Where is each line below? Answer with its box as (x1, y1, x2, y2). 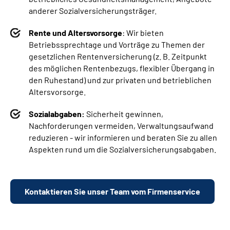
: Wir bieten (122, 28, 164, 38)
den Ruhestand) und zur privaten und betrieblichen (29, 75, 212, 85)
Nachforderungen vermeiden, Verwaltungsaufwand (29, 121, 214, 131)
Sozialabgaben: (29, 109, 86, 119)
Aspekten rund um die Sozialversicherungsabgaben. (29, 144, 216, 155)
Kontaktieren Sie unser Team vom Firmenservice (25, 186, 200, 197)
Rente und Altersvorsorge (29, 28, 122, 38)
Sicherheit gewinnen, (86, 109, 163, 119)
